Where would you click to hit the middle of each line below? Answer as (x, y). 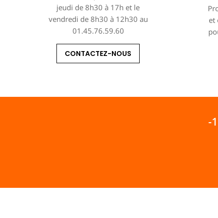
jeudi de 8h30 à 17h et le (98, 7)
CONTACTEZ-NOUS (98, 53)
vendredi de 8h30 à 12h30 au (98, 19)
